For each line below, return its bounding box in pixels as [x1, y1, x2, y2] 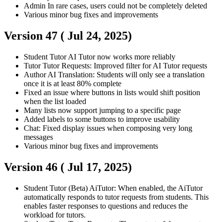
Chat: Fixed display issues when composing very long [24, 123, 192, 132]
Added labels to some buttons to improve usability [24, 114, 180, 123]
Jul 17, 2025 [67, 160, 128, 173]
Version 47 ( [4, 29, 67, 42]
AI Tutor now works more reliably [68, 52, 175, 61]
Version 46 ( [4, 160, 67, 173]
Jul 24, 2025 [67, 29, 128, 42]
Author [24, 70, 48, 79]
